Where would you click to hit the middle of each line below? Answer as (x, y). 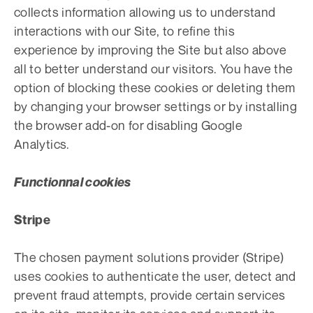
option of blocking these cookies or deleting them (155, 87)
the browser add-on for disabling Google (129, 125)
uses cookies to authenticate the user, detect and (155, 276)
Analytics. (42, 144)
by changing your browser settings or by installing (155, 106)
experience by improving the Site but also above (150, 50)
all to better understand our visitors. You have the (154, 68)
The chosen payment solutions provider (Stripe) (149, 257)
